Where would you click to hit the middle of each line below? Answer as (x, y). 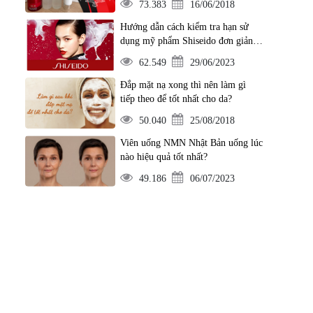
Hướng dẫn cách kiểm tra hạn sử (184, 27)
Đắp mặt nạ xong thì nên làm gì (183, 85)
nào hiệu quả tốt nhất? (163, 157)
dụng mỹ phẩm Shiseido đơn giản (186, 41)
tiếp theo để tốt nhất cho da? (176, 99)
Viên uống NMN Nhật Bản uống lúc (191, 143)
